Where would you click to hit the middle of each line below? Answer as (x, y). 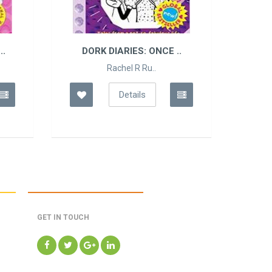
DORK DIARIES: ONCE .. (131, 51)
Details (132, 95)
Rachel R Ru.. (131, 68)
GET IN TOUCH (63, 218)
